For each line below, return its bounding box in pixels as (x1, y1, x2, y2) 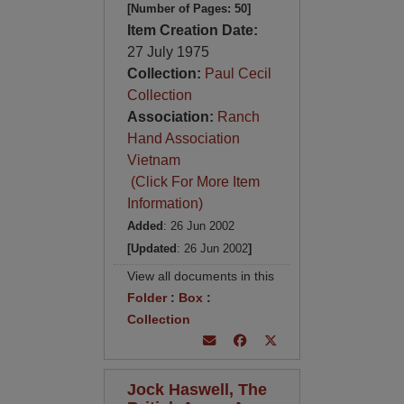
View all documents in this (126, 269, 274, 283)
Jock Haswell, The (126, 380, 267, 399)
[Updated (126, 242, 177, 255)
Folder (126, 290, 167, 305)
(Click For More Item (126, 174, 260, 189)
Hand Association (126, 131, 240, 146)
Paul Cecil (204, 66, 271, 81)
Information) (126, 196, 203, 211)
